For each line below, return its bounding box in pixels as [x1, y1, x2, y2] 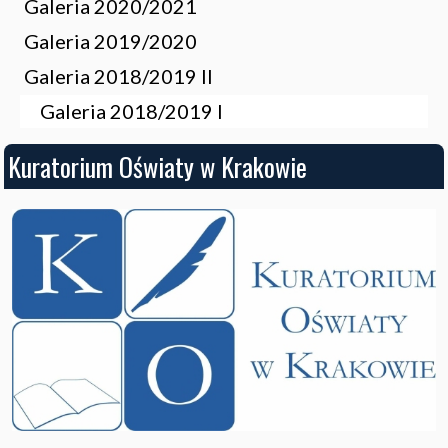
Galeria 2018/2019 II [24, 64, 213, 88]
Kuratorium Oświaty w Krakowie [8, 147, 307, 186]
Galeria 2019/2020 [24, 29, 197, 53]
